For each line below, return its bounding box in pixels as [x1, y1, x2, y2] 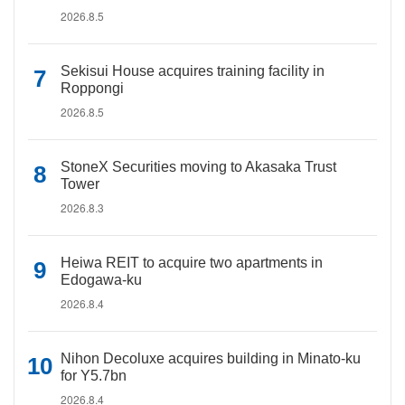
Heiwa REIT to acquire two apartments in [61, 255, 323, 270]
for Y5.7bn [61, 368, 127, 383]
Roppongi [61, 80, 124, 96]
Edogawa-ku [61, 272, 142, 287]
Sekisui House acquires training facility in [61, 63, 325, 79]
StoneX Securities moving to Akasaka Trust [61, 159, 336, 174]
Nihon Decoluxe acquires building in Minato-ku [61, 351, 361, 366]
